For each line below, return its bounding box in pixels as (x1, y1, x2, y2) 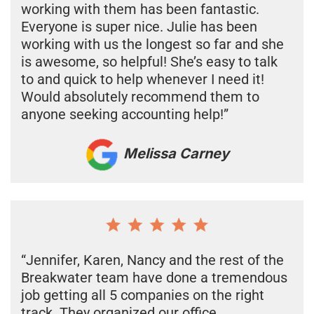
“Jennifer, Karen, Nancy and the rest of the (21, 251, 284, 268)
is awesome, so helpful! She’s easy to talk (21, 53, 278, 70)
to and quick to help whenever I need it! (21, 70, 264, 88)
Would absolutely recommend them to (21, 88, 259, 105)
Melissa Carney (120, 145, 229, 163)
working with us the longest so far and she (21, 35, 284, 53)
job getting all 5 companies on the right (21, 286, 264, 303)
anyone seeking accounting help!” (21, 105, 228, 123)
